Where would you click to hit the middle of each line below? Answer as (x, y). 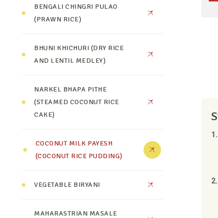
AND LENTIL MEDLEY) (70, 61)
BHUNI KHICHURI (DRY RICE (79, 48)
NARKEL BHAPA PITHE (71, 89)
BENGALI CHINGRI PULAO (76, 7)
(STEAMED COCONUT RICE (77, 102)
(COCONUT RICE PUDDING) (79, 156)
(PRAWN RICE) (58, 19)
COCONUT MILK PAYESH (74, 143)
